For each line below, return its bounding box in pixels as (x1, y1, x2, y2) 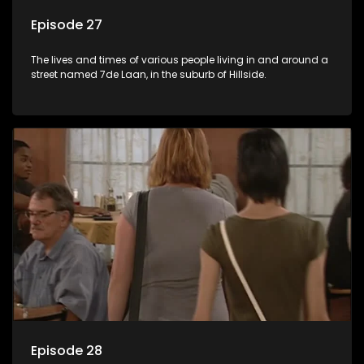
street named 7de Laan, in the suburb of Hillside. (31, 67, 266, 82)
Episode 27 (31, 15, 102, 35)
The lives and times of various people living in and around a (31, 53, 328, 67)
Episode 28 (31, 340, 102, 360)
